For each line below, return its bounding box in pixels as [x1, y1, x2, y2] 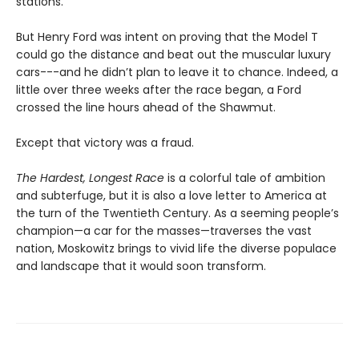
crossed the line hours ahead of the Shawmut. [16, 99, 276, 116]
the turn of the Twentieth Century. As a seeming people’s [16, 205, 339, 222]
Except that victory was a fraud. [16, 135, 194, 151]
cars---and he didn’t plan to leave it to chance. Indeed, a [16, 64, 338, 81]
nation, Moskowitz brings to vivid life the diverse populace [16, 240, 337, 257]
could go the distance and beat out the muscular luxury [16, 46, 331, 63]
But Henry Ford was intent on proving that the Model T [16, 29, 318, 46]
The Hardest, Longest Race [16, 170, 164, 187]
